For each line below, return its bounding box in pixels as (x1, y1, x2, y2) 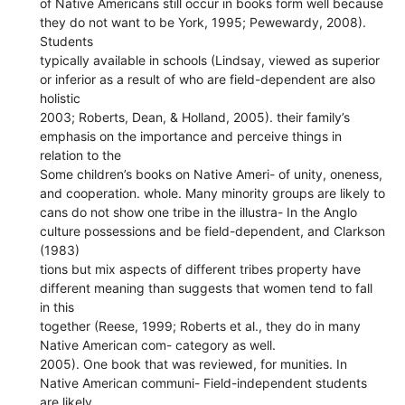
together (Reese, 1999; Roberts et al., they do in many (40, 317, 362, 334)
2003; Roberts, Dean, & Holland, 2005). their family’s (40, 108, 351, 125)
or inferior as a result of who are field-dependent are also (40, 71, 376, 87)
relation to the (40, 146, 122, 163)
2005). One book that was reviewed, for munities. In (40, 355, 348, 372)
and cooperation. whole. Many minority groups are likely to (40, 184, 386, 201)
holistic (40, 89, 81, 106)
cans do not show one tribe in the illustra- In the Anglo (40, 203, 358, 220)
